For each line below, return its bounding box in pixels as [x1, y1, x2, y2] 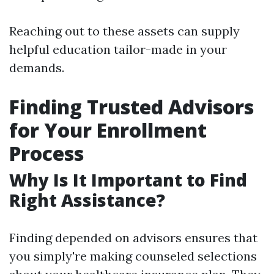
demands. [9, 60, 64, 75]
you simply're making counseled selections [9, 248, 257, 264]
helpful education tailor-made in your [9, 42, 227, 57]
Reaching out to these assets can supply [9, 23, 240, 39]
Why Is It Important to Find [9, 168, 247, 191]
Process [9, 140, 84, 166]
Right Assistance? [9, 188, 165, 212]
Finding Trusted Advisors [9, 94, 254, 120]
